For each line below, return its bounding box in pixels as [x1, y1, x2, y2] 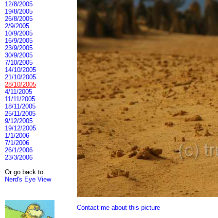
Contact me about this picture [77, 203, 160, 211]
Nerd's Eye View [5, 176, 51, 183]
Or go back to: [5, 168, 45, 176]
